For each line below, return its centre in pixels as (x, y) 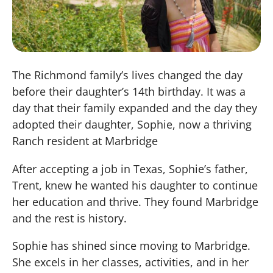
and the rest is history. (70, 218)
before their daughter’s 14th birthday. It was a (129, 92)
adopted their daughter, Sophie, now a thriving (132, 125)
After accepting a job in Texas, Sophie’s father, (130, 168)
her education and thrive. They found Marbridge (136, 201)
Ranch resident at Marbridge (85, 141)
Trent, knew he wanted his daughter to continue (135, 185)
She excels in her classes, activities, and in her (131, 262)
